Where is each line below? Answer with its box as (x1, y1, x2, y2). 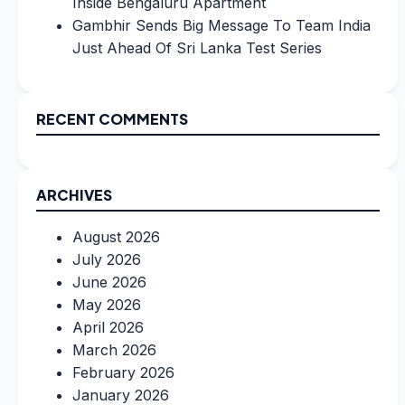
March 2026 (72, 341, 156, 360)
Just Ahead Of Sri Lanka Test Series (72, 39, 322, 58)
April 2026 (72, 318, 144, 337)
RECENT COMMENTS (36, 109, 188, 129)
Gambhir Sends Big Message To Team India (72, 16, 371, 35)
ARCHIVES (36, 185, 112, 205)
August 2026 (72, 228, 160, 247)
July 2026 (72, 250, 141, 269)
